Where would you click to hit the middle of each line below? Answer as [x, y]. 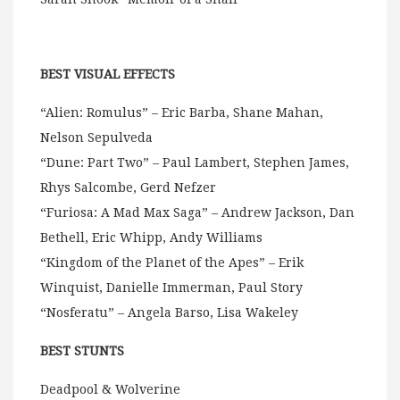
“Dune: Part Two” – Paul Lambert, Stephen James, [195, 163]
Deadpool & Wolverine [110, 390]
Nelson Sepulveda [96, 138]
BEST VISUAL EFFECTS [108, 75]
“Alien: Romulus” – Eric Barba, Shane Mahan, [182, 113]
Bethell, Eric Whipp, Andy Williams [151, 238]
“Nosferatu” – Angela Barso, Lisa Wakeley [169, 313]
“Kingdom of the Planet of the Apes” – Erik [172, 263]
